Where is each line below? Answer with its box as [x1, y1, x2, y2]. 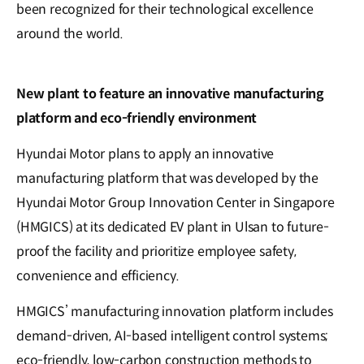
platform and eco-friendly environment [16, 110, 258, 128]
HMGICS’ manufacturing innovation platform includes [16, 303, 333, 321]
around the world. [16, 25, 123, 43]
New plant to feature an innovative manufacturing [16, 85, 324, 103]
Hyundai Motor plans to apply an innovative [16, 145, 275, 163]
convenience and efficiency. [16, 267, 180, 285]
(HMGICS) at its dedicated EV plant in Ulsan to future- [16, 219, 329, 236]
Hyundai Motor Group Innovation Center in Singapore [16, 194, 335, 212]
